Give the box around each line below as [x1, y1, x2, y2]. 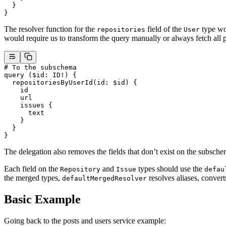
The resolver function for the [4, 25, 97, 34]
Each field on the [4, 164, 60, 174]
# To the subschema [4, 64, 77, 72]
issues [4, 101, 44, 109]
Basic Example [4, 193, 81, 206]
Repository [60, 165, 100, 174]
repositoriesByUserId [4, 79, 93, 87]
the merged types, [4, 174, 62, 183]
